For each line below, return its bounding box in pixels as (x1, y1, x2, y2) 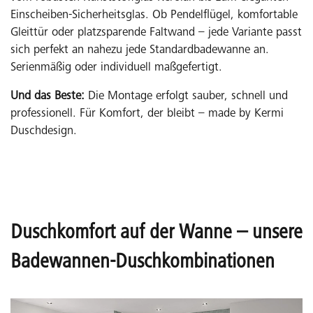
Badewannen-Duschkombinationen (10, 252, 275, 273)
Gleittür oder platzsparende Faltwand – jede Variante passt (10, 27, 302, 39)
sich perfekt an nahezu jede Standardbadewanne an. (10, 44, 269, 57)
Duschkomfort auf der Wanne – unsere (10, 222, 303, 244)
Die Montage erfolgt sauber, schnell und (85, 90, 288, 103)
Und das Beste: (10, 90, 85, 103)
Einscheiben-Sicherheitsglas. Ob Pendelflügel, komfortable (10, 9, 298, 22)
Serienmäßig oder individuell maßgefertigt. (10, 61, 226, 74)
